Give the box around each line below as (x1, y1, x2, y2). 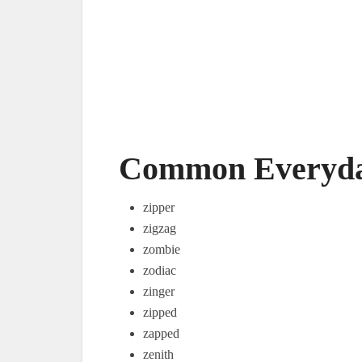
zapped (143, 326, 179, 340)
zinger (143, 284, 175, 298)
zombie (143, 242, 180, 256)
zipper (143, 200, 175, 214)
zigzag (143, 221, 176, 235)
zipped (143, 305, 177, 319)
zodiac (143, 263, 176, 277)
